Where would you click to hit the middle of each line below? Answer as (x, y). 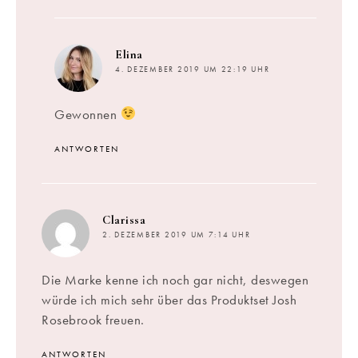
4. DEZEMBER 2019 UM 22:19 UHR (193, 69)
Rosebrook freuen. (93, 319)
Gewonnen (88, 114)
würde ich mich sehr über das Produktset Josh (169, 299)
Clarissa (124, 219)
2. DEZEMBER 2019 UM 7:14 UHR (177, 235)
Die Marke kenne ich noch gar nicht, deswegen (175, 279)
